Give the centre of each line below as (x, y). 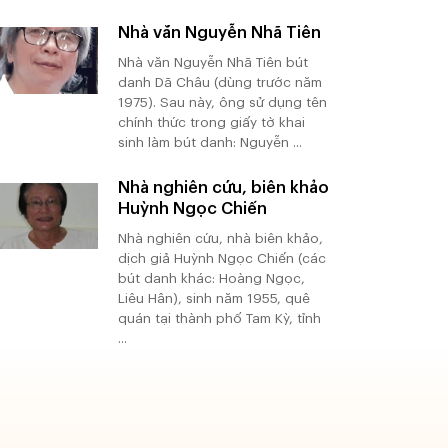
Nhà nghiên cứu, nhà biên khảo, (220, 238)
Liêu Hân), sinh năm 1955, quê (213, 298)
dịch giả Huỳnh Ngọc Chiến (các (221, 258)
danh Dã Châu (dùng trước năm (219, 82)
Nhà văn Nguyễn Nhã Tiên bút (212, 62)
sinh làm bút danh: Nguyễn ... (209, 142)
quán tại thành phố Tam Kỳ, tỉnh (219, 318)
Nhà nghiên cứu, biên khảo (223, 187)
